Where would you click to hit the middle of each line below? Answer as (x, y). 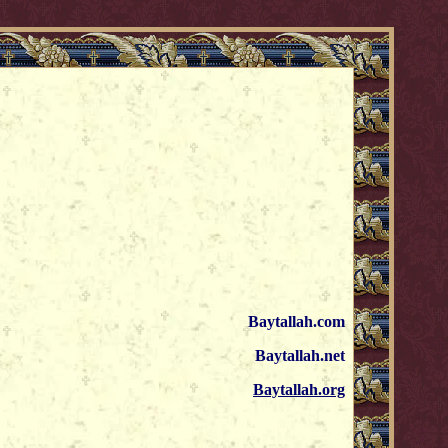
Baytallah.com (296, 321)
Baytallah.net (300, 355)
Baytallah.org (299, 389)
